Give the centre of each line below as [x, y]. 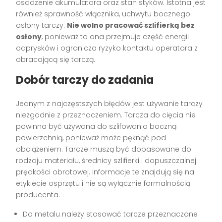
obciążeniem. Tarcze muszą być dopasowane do [104, 149]
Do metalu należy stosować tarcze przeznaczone [111, 214]
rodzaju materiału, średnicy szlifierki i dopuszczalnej [106, 161]
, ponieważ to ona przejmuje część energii [115, 37]
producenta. [38, 195]
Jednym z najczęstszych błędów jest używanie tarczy [110, 104]
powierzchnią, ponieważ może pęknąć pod [91, 138]
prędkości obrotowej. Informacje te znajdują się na [105, 172]
